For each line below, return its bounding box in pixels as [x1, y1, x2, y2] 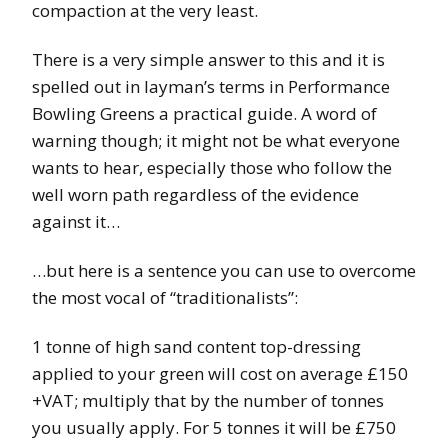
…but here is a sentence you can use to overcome [32, 258, 416, 282]
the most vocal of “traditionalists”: [32, 285, 298, 309]
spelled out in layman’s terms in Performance [32, 74, 390, 98]
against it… [32, 209, 120, 233]
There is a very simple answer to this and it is [32, 47, 385, 71]
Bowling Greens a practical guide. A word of [32, 101, 377, 125]
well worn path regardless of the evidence [32, 182, 359, 206]
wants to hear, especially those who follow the [32, 155, 392, 179]
